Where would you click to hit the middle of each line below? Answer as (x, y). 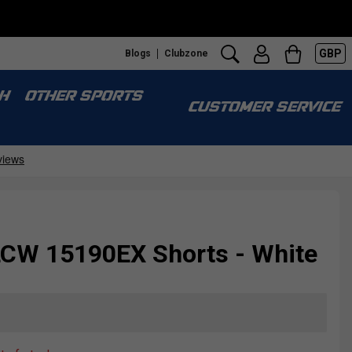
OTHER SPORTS (82, 97)
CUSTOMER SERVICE (263, 108)
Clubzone (186, 53)
